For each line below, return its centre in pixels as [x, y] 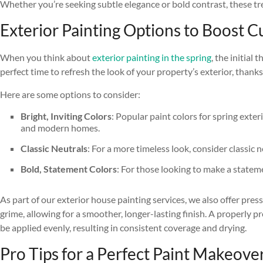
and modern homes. [60, 128]
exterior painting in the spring [152, 58]
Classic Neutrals [54, 149]
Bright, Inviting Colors [66, 116]
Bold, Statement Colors [69, 169]
